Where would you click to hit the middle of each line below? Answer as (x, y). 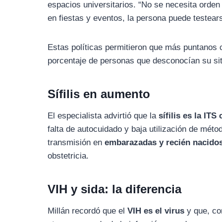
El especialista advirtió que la (103, 115)
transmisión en (76, 142)
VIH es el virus (156, 211)
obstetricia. (68, 156)
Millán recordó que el (88, 211)
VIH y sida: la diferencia (115, 189)
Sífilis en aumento (99, 94)
